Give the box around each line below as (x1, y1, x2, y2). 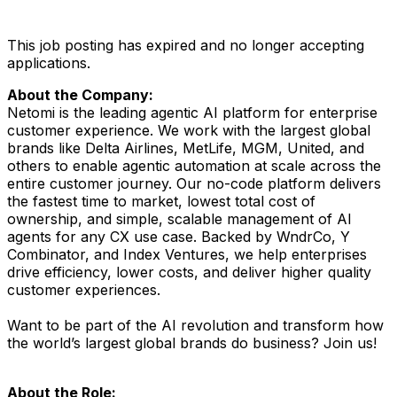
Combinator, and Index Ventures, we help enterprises (7, 245, 367, 263)
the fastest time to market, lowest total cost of (7, 191, 315, 210)
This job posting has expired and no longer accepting (7, 35, 364, 54)
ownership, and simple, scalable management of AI (7, 209, 352, 228)
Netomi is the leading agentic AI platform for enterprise (7, 103, 378, 121)
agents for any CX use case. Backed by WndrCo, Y (7, 227, 350, 245)
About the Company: (7, 85, 153, 104)
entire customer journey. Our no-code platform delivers (7, 174, 381, 192)
